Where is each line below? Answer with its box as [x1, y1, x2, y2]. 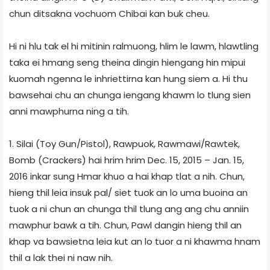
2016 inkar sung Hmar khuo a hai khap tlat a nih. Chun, [9, 169, 245, 183]
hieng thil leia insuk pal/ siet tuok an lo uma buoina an [9, 186, 248, 199]
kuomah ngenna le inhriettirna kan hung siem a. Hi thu [9, 72, 248, 85]
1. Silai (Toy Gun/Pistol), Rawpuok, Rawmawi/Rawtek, [9, 137, 240, 150]
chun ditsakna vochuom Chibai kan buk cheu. [9, 7, 210, 20]
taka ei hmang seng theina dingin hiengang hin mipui [9, 55, 245, 69]
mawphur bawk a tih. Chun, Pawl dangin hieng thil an [9, 218, 242, 231]
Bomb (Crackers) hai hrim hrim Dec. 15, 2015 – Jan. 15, [9, 153, 244, 166]
